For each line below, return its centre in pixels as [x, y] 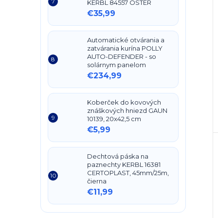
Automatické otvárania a [126, 40]
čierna [97, 181]
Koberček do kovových [124, 102]
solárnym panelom [117, 65]
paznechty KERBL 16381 [124, 164]
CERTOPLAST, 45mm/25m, [128, 173]
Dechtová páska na [118, 156]
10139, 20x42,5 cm [114, 119]
